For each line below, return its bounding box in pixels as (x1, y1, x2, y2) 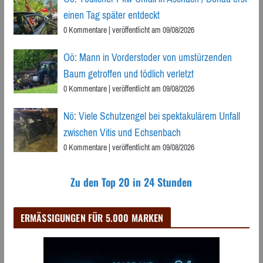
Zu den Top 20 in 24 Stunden (70, 174, 193, 190)
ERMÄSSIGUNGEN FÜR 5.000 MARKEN (20, 210, 164, 225)
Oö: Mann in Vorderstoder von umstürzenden (63, 48, 232, 67)
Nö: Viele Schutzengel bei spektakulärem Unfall (63, 106, 240, 126)
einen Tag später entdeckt (63, 5, 160, 25)
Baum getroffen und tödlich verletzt (63, 64, 194, 83)
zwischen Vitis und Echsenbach (63, 123, 181, 142)
